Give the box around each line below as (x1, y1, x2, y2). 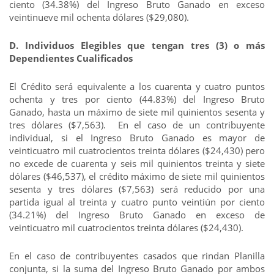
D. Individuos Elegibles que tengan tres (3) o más (9, 39, 265, 51)
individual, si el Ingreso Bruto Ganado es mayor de (9, 131, 265, 144)
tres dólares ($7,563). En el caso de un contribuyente (9, 119, 265, 131)
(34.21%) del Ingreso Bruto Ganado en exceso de (9, 209, 265, 221)
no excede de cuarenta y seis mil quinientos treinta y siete (9, 157, 265, 169)
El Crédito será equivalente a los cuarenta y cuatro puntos (9, 80, 265, 92)
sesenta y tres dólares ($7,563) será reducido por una (9, 183, 265, 195)
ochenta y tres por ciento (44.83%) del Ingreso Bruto (9, 93, 265, 105)
